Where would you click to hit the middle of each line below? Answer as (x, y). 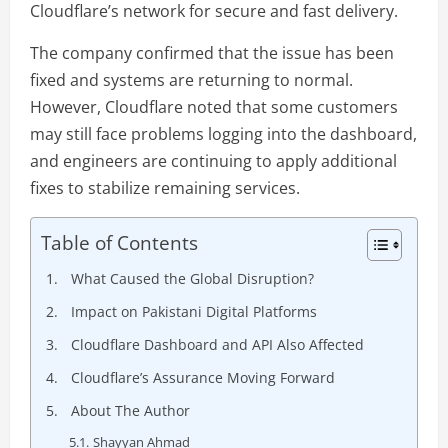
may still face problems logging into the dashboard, (223, 134)
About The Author (130, 411)
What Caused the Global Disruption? (192, 279)
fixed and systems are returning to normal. (191, 80)
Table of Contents (119, 243)
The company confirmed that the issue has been (212, 53)
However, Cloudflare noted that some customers (214, 107)
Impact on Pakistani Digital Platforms (193, 312)
